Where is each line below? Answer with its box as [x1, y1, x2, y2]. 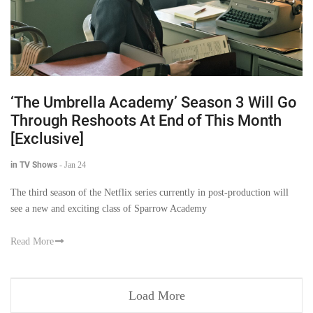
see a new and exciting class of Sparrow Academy [10, 203, 207, 214]
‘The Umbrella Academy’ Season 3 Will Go [10, 94, 297, 112]
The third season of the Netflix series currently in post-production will [10, 187, 289, 198]
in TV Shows [10, 160, 57, 170]
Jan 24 [64, 160, 86, 170]
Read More [10, 236, 54, 247]
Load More [128, 288, 185, 303]
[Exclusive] [10, 130, 84, 148]
